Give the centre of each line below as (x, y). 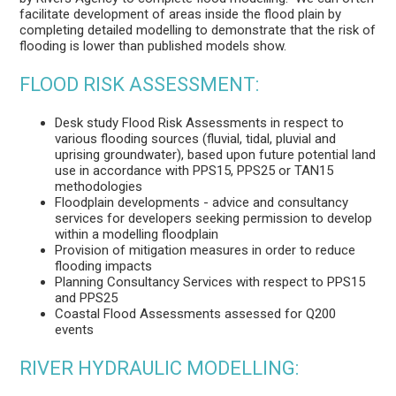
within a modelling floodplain (137, 234)
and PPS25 (87, 297)
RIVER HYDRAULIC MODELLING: (160, 368)
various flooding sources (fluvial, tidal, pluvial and (196, 138)
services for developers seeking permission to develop (214, 218)
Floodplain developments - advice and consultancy (202, 202)
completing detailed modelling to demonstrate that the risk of (198, 30)
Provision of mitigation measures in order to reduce (206, 250)
